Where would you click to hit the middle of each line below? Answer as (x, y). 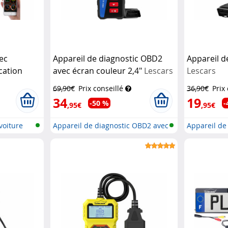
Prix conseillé (101, 88)
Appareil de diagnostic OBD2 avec (110, 125)
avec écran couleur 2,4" (98, 71)
